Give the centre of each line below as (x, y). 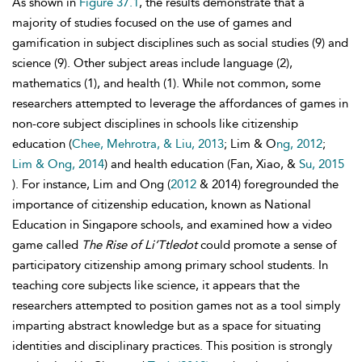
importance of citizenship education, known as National (162, 204)
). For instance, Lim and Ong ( (91, 184)
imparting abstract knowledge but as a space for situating (166, 326)
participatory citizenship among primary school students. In (170, 265)
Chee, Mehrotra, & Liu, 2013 (148, 144)
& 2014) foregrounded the (267, 184)
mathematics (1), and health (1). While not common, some (166, 83)
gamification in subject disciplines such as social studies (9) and (180, 43)
